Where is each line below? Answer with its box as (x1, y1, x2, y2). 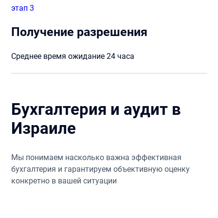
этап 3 (11, 3, 34, 13)
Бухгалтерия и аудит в (11, 100, 181, 119)
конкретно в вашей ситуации (11, 176, 117, 185)
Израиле (11, 119, 76, 138)
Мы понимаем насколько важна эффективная (11, 153, 182, 162)
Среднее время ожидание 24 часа (11, 52, 134, 61)
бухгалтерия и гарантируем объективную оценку (11, 164, 190, 174)
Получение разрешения (11, 25, 147, 39)
